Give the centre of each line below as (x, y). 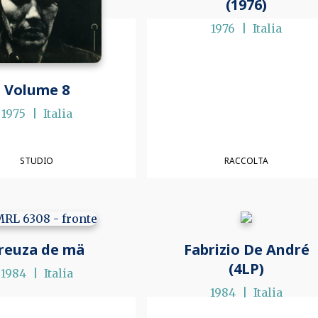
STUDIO (37, 160)
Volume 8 (37, 90)
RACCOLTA (247, 160)
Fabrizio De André (246, 250)
